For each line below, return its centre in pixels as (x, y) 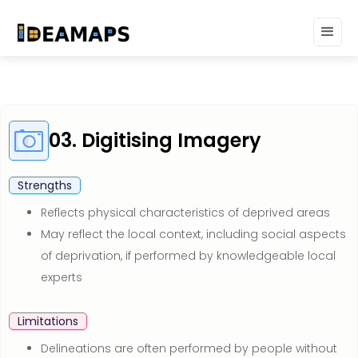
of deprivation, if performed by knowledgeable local (188, 256)
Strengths (45, 185)
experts (62, 277)
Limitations (48, 321)
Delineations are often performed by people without (189, 348)
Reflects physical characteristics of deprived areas (185, 213)
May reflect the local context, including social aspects (193, 234)
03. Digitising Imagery (155, 140)
